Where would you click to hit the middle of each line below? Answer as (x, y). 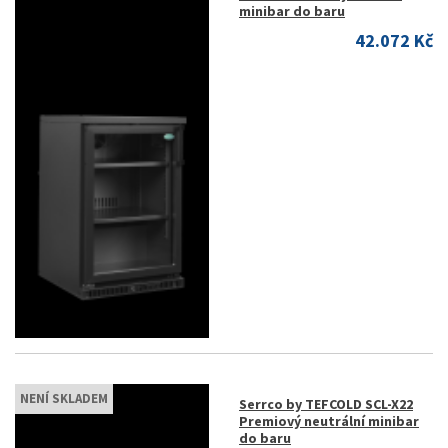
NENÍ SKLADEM (64, 398)
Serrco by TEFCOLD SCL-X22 (326, 404)
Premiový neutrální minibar (329, 421)
